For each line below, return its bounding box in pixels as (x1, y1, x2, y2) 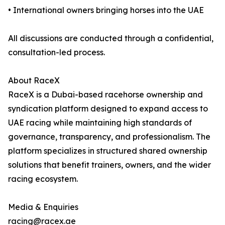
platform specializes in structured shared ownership (8, 146, 207, 156)
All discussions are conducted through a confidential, (8, 33, 213, 44)
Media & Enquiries (8, 202, 78, 212)
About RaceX (8, 75, 60, 86)
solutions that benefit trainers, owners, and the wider (8, 160, 211, 170)
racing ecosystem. (8, 174, 78, 184)
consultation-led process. (8, 47, 105, 58)
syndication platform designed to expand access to (8, 103, 208, 114)
